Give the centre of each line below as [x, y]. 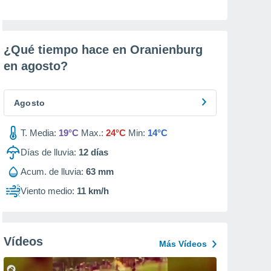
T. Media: [38, 133]
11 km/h [93, 191]
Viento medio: [47, 191]
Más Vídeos [183, 244]
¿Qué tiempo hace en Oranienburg [103, 50]
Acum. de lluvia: [52, 171]
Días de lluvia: [48, 152]
